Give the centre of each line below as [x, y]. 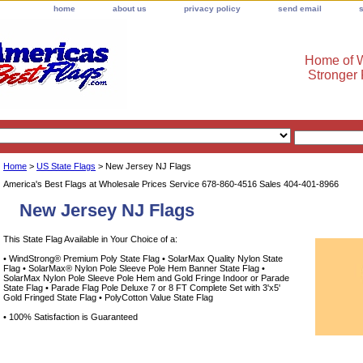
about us [130, 9]
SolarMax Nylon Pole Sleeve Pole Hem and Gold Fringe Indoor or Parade [146, 278]
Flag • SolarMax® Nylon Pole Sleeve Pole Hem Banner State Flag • [134, 268]
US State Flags [66, 166]
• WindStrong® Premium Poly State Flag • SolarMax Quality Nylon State [143, 258]
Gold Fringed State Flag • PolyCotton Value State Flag [108, 297]
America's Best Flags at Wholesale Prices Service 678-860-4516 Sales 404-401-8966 [171, 184]
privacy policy [212, 9]
